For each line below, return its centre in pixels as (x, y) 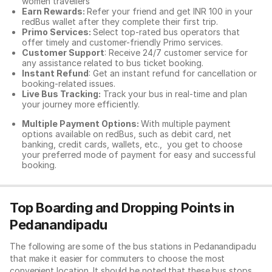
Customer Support (63, 53)
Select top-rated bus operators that (166, 32)
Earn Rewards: (54, 11)
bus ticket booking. (165, 63)
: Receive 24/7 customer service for (176, 53)
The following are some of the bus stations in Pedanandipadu (133, 246)
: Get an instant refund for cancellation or (173, 73)
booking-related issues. (70, 83)
